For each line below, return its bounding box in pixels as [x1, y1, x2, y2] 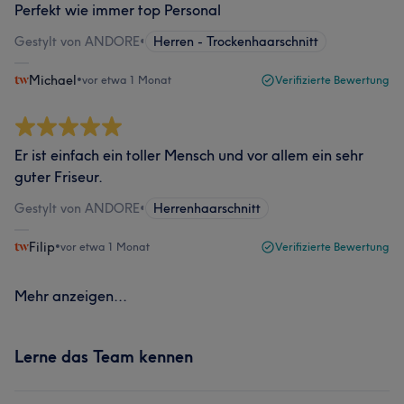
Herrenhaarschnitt [153, 200, 261, 216]
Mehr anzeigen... [14, 287, 127, 305]
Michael [29, 72, 77, 88]
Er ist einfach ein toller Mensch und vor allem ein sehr [14, 146, 363, 164]
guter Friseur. [14, 168, 103, 186]
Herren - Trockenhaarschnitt [153, 33, 318, 50]
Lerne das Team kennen [14, 346, 193, 367]
